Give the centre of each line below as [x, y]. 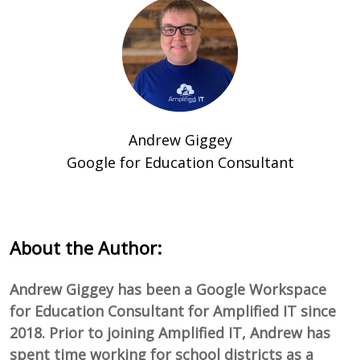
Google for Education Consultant [180, 163]
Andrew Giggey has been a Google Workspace [168, 290]
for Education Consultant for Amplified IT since [173, 311]
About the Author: [86, 248]
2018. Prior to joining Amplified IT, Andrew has [170, 333]
